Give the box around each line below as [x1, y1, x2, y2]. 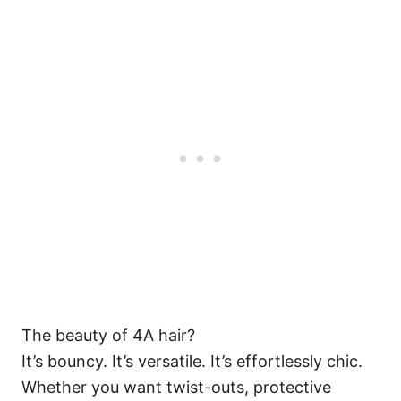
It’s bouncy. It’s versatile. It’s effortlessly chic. [21, 352, 363, 371]
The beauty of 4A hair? [21, 326, 195, 345]
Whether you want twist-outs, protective [21, 378, 331, 397]
